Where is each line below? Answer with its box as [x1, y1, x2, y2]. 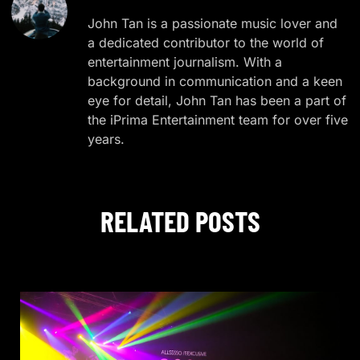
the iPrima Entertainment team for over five [88, 111, 349, 128]
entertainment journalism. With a [88, 53, 283, 70]
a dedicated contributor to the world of [88, 34, 325, 51]
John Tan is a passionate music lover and [88, 14, 338, 31]
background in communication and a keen [88, 72, 343, 89]
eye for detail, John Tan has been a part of [88, 92, 347, 108]
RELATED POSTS [100, 203, 260, 238]
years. [88, 130, 125, 147]
